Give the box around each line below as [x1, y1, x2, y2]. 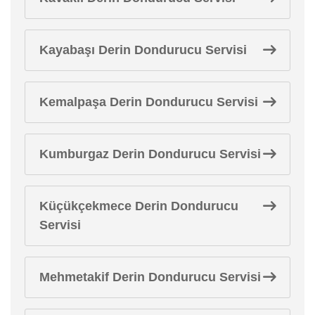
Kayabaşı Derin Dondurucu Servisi [39, 42, 247, 57]
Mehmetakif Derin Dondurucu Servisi [39, 269, 261, 284]
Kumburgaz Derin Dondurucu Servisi [39, 146, 261, 161]
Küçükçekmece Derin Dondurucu [39, 198, 238, 213]
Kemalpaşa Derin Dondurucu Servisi [39, 94, 258, 109]
